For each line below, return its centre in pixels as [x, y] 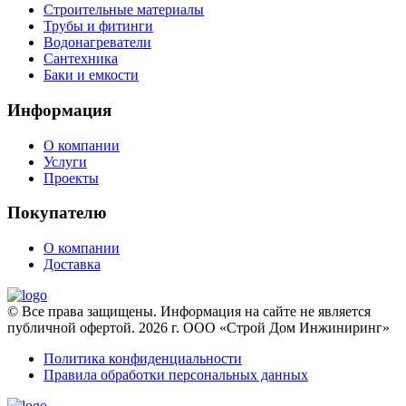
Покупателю [57, 213]
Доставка [72, 265]
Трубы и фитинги [98, 26]
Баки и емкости [91, 75]
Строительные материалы [124, 10]
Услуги [65, 161]
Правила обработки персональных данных [176, 375]
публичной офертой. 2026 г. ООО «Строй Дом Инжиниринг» [198, 328]
